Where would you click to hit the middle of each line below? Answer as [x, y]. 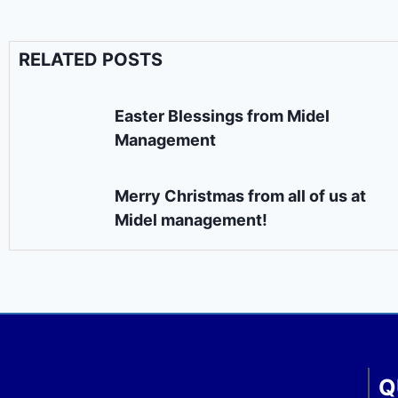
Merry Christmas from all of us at [241, 195]
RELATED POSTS [91, 59]
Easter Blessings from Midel [223, 115]
